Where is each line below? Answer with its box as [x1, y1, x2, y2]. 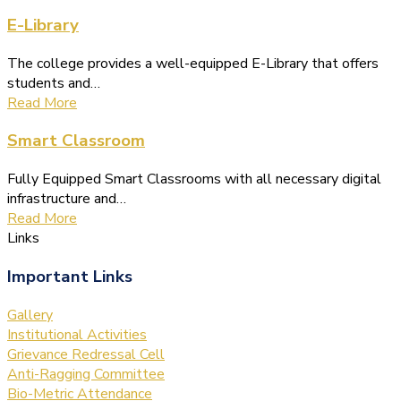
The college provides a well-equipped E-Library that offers [7, 53, 379, 73]
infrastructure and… [7, 189, 126, 209]
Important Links [7, 264, 132, 288]
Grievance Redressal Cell [7, 344, 165, 364]
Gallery [7, 304, 53, 325]
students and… [7, 73, 100, 93]
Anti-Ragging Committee [7, 363, 165, 384]
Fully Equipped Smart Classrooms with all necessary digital [7, 169, 381, 190]
